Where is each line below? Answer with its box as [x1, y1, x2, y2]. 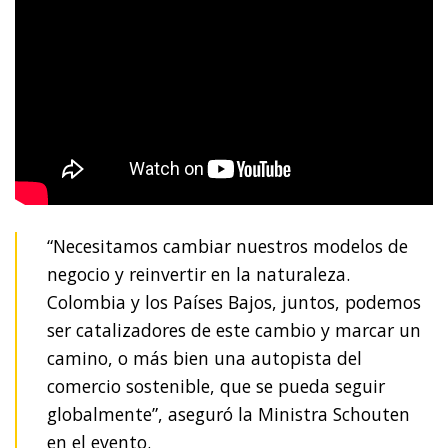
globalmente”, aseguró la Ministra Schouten [47, 402, 410, 426]
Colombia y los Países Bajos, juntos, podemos [47, 290, 421, 314]
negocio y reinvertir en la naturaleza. [47, 262, 350, 286]
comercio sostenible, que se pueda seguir [47, 374, 385, 398]
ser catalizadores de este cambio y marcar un [47, 318, 421, 342]
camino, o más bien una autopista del [47, 346, 362, 370]
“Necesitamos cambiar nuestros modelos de [47, 234, 408, 258]
